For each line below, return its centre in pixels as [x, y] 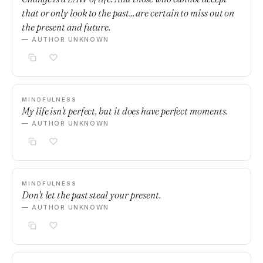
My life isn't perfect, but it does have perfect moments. [125, 111]
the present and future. [66, 27]
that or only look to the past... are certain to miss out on [128, 13]
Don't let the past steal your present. [91, 195]
